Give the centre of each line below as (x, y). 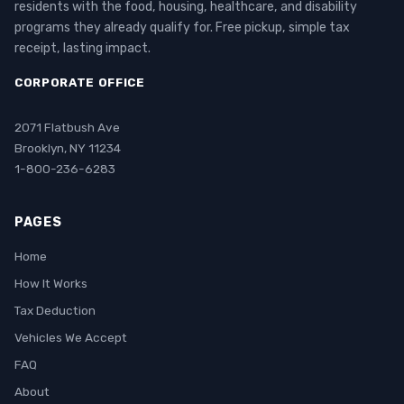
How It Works (51, 283)
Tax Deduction (55, 310)
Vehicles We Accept (71, 337)
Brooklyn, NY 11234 (68, 148)
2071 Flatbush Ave (67, 127)
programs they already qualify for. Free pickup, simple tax (182, 28)
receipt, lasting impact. (83, 48)
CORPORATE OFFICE (80, 83)
